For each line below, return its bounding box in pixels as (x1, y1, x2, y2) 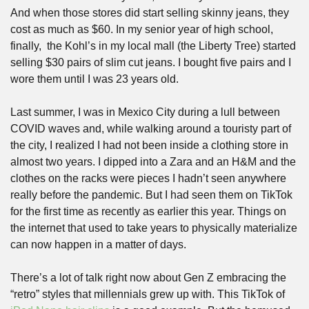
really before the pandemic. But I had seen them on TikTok (10, 189, 292, 201)
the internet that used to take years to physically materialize (10, 222, 297, 234)
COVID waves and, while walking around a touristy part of (10, 123, 291, 134)
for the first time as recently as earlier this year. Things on (10, 206, 286, 217)
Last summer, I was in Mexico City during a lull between (10, 106, 280, 118)
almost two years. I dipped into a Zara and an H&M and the (10, 156, 296, 168)
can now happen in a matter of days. (10, 239, 189, 250)
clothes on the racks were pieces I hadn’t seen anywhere (10, 172, 286, 184)
